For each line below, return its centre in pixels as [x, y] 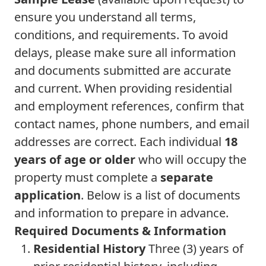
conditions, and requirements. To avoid [121, 35]
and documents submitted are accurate [123, 70]
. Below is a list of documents [161, 195]
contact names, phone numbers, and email [132, 124]
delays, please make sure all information [125, 53]
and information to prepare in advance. [121, 213]
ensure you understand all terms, [105, 17]
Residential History [89, 248]
